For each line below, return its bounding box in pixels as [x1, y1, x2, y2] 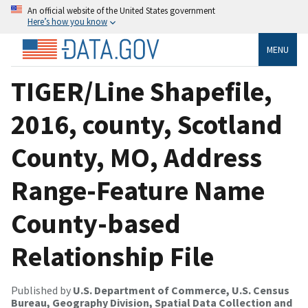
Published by [11, 283, 73, 297]
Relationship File [11, 239, 214, 274]
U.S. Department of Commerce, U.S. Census [73, 283, 289, 297]
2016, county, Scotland [11, 107, 283, 142]
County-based [11, 206, 181, 241]
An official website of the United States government [27, 5, 215, 16]
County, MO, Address [11, 140, 262, 175]
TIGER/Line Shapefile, [11, 74, 272, 109]
